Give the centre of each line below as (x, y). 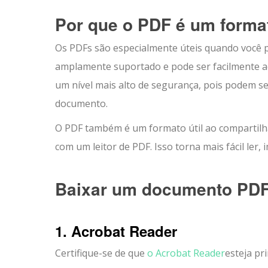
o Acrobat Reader (185, 253)
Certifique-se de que (100, 253)
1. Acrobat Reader (116, 231)
